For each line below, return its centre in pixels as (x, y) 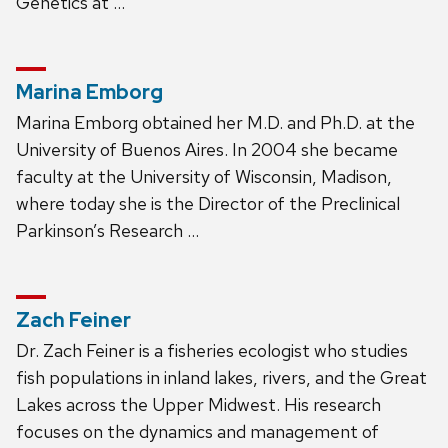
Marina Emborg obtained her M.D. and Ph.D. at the (215, 122)
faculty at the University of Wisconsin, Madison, (204, 176)
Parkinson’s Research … (107, 230)
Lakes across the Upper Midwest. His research (198, 404)
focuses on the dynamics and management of (197, 431)
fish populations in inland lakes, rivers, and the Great (221, 377)
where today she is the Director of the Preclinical (208, 203)
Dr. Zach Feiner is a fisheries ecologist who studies (212, 350)
